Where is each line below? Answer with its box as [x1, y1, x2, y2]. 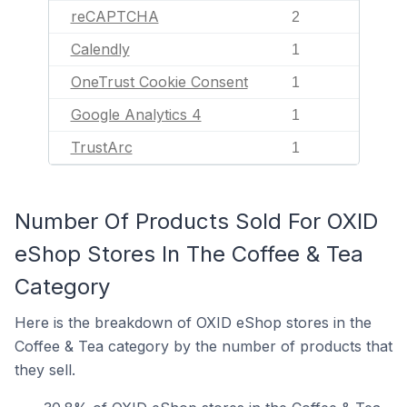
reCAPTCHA [70, 7, 159, 25]
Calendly [70, 40, 130, 58]
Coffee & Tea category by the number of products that [15, 337, 392, 355]
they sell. [15, 361, 75, 379]
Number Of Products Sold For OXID [15, 208, 378, 234]
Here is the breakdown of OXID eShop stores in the [15, 313, 372, 332]
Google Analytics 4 [70, 105, 202, 124]
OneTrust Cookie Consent [70, 73, 248, 91]
